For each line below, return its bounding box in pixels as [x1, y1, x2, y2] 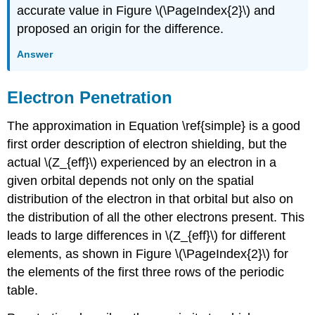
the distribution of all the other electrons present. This [7, 210, 305, 224]
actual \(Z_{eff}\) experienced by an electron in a [7, 155, 277, 169]
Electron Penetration [7, 88, 173, 108]
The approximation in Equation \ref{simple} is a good [7, 118, 301, 133]
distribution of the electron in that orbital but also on [7, 191, 294, 206]
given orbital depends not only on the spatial [7, 173, 255, 188]
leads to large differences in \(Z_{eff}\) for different [7, 228, 286, 243]
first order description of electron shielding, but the [7, 136, 288, 151]
